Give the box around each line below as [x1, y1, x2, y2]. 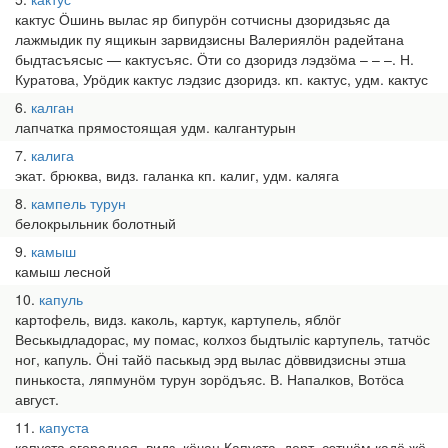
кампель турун [31, 193, 126, 213]
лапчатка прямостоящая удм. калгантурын [15, 117, 296, 137]
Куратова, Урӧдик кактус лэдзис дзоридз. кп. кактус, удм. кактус [15, 69, 428, 89]
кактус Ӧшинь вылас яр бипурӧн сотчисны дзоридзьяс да [15, 9, 390, 29]
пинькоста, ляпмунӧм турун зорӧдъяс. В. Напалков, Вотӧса [15, 369, 404, 389]
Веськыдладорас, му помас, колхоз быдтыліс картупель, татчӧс [15, 329, 430, 349]
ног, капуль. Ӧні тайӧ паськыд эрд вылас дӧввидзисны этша [15, 349, 406, 369]
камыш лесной [15, 261, 111, 281]
